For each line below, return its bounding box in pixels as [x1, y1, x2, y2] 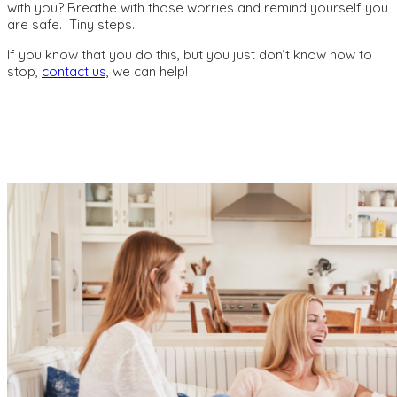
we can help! [109, 62, 188, 80]
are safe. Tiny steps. [7, 15, 138, 33]
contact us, [42, 62, 109, 80]
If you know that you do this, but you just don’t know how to [7, 45, 372, 63]
